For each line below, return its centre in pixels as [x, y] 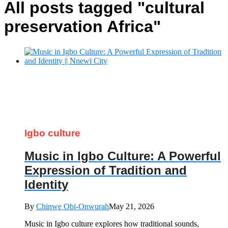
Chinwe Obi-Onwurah [73, 207]
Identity [46, 185]
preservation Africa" [82, 27]
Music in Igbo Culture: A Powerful [123, 156]
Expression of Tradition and [106, 170]
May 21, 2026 [132, 207]
